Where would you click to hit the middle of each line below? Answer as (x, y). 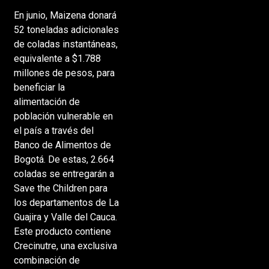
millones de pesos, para (64, 73)
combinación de (47, 260)
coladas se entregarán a (64, 174)
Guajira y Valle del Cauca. (65, 217)
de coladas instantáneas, (65, 44)
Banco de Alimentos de (62, 145)
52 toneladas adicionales (66, 29)
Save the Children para (60, 188)
